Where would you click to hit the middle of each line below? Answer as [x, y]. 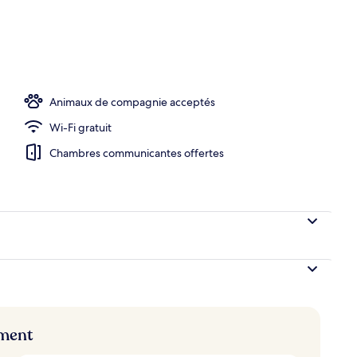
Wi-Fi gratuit [80, 127]
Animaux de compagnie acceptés [132, 102]
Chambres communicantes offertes [137, 153]
